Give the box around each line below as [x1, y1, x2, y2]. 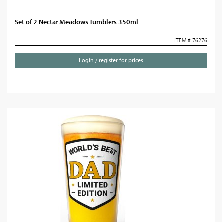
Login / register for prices [79, 56, 143, 64]
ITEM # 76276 [174, 36, 207, 44]
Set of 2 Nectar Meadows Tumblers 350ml [15, 17, 138, 26]
